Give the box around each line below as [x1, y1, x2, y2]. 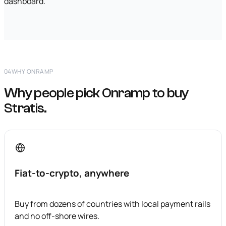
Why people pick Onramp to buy [4, 85, 189, 101]
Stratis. [4, 100, 47, 117]
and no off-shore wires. [15, 210, 99, 221]
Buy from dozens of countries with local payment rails [15, 198, 210, 209]
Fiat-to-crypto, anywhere [15, 166, 129, 180]
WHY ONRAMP [11, 67, 53, 76]
